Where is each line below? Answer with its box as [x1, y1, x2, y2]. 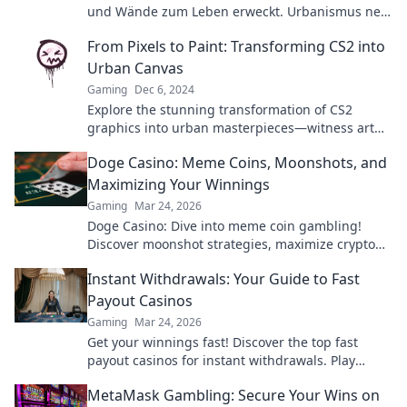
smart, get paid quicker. [87, 370, 232, 387]
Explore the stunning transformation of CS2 [87, 101, 352, 118]
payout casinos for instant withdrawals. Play [87, 352, 355, 369]
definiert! [87, 21, 143, 38]
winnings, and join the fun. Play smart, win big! [87, 253, 376, 271]
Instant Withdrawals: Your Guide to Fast [87, 269, 360, 289]
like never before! [87, 137, 194, 154]
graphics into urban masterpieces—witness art [87, 119, 374, 136]
